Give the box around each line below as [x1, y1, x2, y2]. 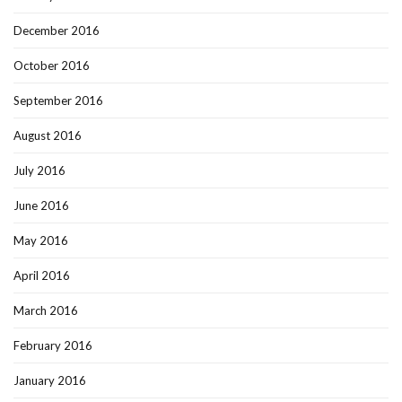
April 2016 [13, 268, 70, 284]
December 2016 [13, 23, 100, 39]
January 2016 [13, 373, 86, 389]
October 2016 [13, 58, 90, 74]
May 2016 [13, 233, 68, 249]
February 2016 [13, 338, 92, 354]
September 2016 [13, 93, 103, 109]
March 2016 [13, 303, 78, 319]
